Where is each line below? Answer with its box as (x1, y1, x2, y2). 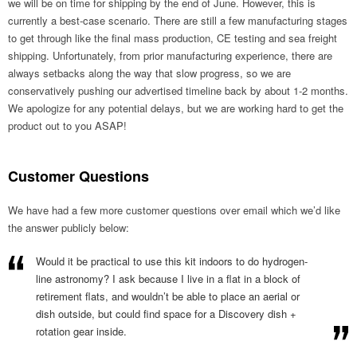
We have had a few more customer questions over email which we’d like (8, 202, 340, 218)
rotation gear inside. (36, 324, 127, 339)
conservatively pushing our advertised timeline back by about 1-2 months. (8, 83, 348, 99)
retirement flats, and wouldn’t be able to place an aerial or (36, 288, 300, 304)
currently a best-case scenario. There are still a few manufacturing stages (8, 13, 347, 29)
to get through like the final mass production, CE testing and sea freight (8, 30, 337, 46)
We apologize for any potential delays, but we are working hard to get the (8, 100, 343, 116)
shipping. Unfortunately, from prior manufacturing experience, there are (8, 48, 332, 64)
